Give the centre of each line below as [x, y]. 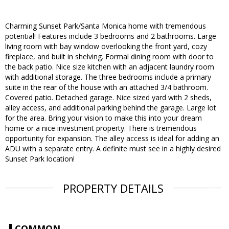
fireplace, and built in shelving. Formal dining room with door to [109, 57]
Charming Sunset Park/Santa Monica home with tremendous [106, 26]
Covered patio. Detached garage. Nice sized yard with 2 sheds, [108, 98]
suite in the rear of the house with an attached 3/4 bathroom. [107, 87]
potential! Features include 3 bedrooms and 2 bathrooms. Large [111, 36]
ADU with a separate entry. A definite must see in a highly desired [113, 149]
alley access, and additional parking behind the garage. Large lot [111, 108]
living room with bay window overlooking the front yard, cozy [106, 47]
